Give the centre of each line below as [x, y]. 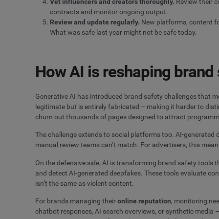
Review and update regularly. [95, 22]
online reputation [144, 201]
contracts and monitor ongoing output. [109, 11]
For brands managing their [76, 201]
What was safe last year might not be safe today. [123, 32]
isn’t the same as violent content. [85, 183]
